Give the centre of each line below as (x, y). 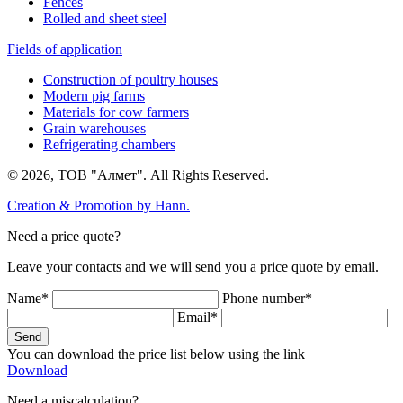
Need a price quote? (64, 236)
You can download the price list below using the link (156, 354)
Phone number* (267, 298)
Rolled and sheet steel (105, 18)
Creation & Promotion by (81, 205)
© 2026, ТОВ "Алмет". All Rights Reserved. (138, 175)
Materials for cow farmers (116, 112)
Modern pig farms (94, 95)
